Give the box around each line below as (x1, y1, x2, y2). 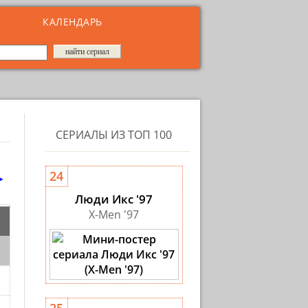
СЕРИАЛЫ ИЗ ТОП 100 (56, 127, 172, 142)
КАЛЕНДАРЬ (43, 15, 102, 28)
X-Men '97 (89, 207, 139, 222)
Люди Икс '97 (75, 191, 153, 207)
